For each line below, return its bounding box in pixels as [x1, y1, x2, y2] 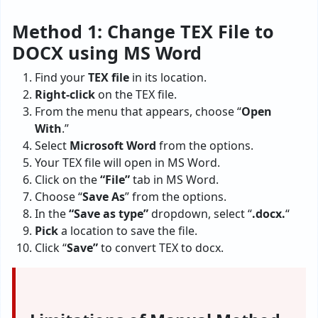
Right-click [35, 87, 95, 103]
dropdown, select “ [148, 206, 252, 222]
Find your [35, 70, 88, 86]
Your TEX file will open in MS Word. [35, 155, 220, 171]
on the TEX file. [95, 87, 177, 103]
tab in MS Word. [130, 172, 219, 188]
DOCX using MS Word [12, 40, 202, 65]
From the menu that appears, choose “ [35, 104, 241, 120]
